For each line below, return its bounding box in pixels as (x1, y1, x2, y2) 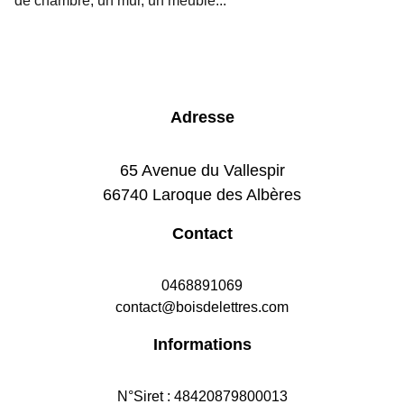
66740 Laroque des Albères (103, 186, 301, 204)
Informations (152, 335, 252, 353)
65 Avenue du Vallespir (119, 161, 285, 179)
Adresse (170, 108, 234, 126)
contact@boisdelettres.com (115, 299, 289, 315)
